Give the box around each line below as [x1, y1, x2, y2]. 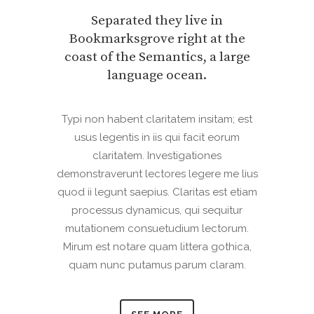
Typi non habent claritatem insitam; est [62, 113, 252, 125]
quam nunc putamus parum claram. [68, 259, 246, 271]
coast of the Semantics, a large [64, 49, 250, 65]
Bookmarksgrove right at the [69, 31, 245, 47]
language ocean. [107, 67, 207, 83]
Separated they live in [91, 13, 223, 29]
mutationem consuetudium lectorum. [65, 222, 249, 235]
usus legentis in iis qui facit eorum [74, 131, 240, 144]
